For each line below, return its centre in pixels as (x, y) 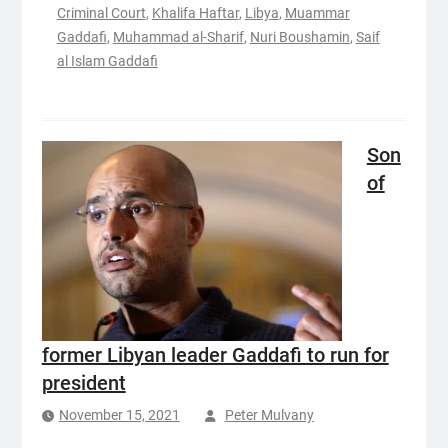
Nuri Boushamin (299, 37)
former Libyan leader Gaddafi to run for (215, 355)
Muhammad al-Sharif (178, 37)
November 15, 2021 (119, 415)
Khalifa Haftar (195, 13)
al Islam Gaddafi (107, 61)
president (83, 383)
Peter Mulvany (269, 415)
